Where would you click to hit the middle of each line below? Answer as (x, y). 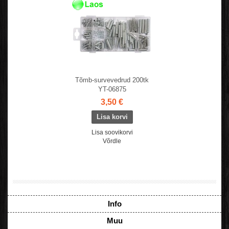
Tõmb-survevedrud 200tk (112, 80)
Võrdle (112, 141)
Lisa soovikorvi (112, 132)
